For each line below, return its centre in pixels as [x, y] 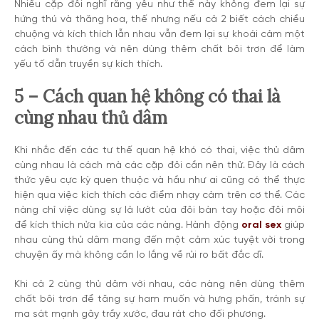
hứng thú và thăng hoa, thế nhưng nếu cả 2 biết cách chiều [159, 20]
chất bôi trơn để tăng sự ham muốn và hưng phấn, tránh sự [159, 299]
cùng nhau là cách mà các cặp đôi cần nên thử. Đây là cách [159, 166]
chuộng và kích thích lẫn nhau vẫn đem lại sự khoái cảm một [159, 35]
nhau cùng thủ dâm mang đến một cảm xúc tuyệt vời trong [159, 240]
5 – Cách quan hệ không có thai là [147, 97]
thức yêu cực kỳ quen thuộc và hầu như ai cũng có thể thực [159, 181]
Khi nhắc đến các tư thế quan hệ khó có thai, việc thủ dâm [159, 151]
